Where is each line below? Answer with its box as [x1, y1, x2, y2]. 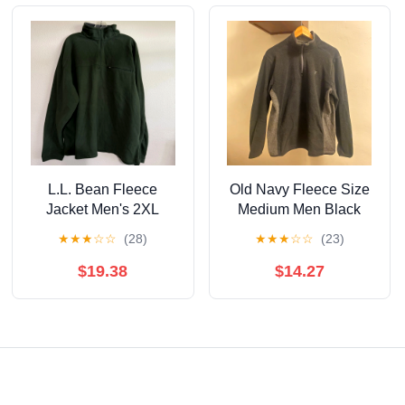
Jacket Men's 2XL [46, 202, 160, 218]
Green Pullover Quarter [28, 221, 177, 238]
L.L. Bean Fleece [48, 182, 158, 198]
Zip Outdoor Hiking [42, 241, 164, 258]
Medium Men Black [238, 202, 362, 218]
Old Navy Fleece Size [229, 182, 370, 198]
